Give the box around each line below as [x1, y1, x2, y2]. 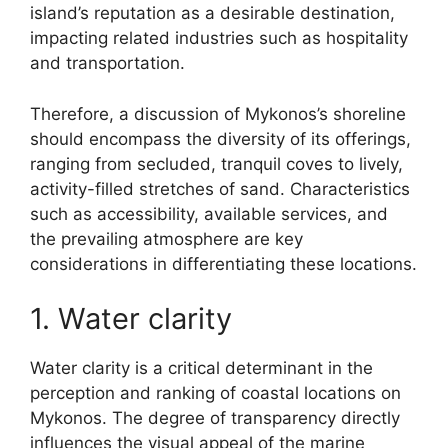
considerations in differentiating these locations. [30, 253, 417, 274]
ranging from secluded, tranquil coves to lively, [30, 153, 403, 174]
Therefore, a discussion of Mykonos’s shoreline [30, 103, 406, 124]
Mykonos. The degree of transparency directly [30, 408, 400, 428]
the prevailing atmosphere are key [30, 228, 303, 249]
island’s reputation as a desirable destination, [30, 3, 395, 23]
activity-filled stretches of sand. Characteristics [30, 178, 410, 199]
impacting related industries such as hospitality [30, 28, 408, 48]
